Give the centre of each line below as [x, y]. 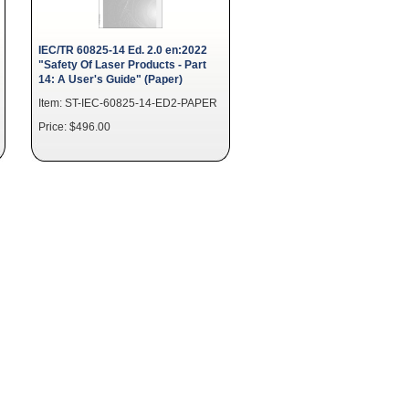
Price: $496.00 [74, 126]
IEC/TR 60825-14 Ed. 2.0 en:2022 [123, 50]
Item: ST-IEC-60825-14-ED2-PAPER [128, 103]
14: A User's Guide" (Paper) [110, 79]
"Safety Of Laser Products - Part [122, 64]
